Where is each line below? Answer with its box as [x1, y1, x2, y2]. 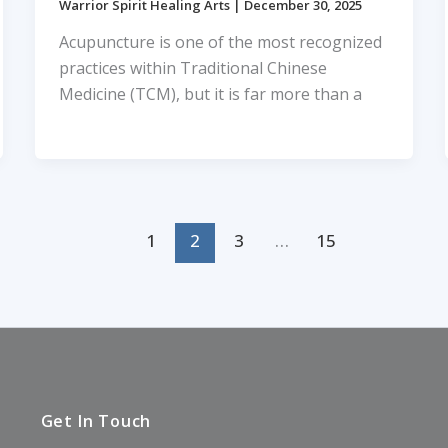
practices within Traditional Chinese [58, 57, 327, 80]
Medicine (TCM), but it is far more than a [58, 83, 362, 106]
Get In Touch [40, 410, 152, 432]
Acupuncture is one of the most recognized [58, 31, 382, 54]
